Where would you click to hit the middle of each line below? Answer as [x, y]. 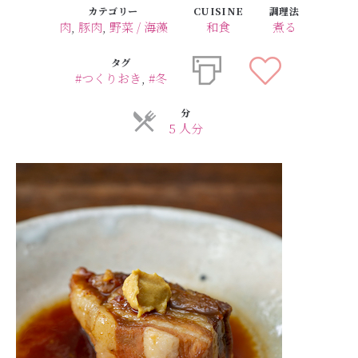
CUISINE [218, 11]
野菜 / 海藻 [138, 27]
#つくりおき [108, 78]
